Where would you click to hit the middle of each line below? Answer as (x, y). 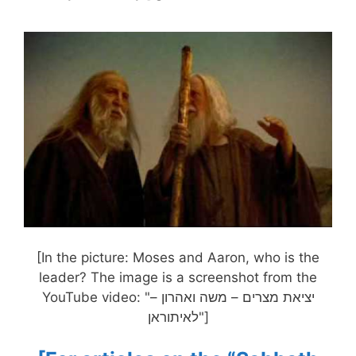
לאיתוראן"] (203, 317)
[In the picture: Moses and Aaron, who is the (178, 257)
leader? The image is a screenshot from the (178, 277)
